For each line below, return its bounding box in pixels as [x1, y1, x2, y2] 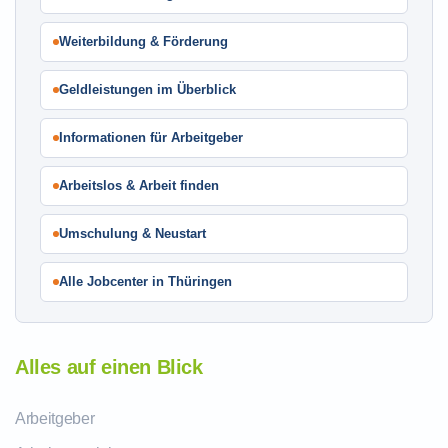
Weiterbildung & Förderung [59, 34, 228, 49]
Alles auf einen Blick [15, 356, 203, 378]
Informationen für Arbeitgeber [59, 130, 243, 145]
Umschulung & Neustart [59, 226, 206, 241]
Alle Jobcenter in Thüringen [59, 274, 232, 289]
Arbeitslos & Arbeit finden [59, 178, 219, 193]
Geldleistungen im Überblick [59, 82, 236, 97]
